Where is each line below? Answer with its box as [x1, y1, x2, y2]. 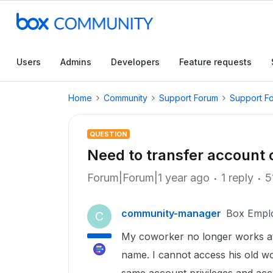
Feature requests [179, 57, 252, 67]
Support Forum [159, 93, 218, 103]
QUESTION [90, 130, 127, 138]
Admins [60, 57, 91, 67]
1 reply [221, 171, 253, 184]
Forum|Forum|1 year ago [87, 171, 210, 184]
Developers [111, 57, 160, 67]
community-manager [121, 207, 221, 219]
